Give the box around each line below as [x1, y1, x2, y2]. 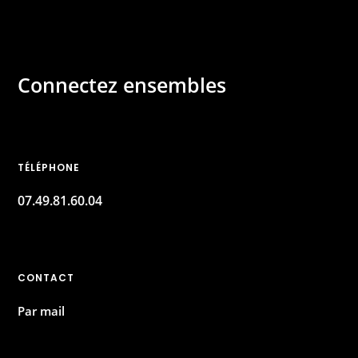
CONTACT [18, 270, 75, 284]
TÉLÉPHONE [18, 160, 81, 174]
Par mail [18, 302, 66, 319]
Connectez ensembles [18, 70, 227, 98]
